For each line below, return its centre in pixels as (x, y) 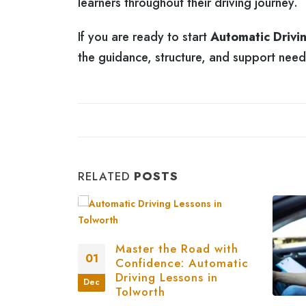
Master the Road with (177, 248)
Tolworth (140, 291)
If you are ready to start (144, 37)
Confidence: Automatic (182, 263)
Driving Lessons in (167, 277)
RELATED (106, 176)
